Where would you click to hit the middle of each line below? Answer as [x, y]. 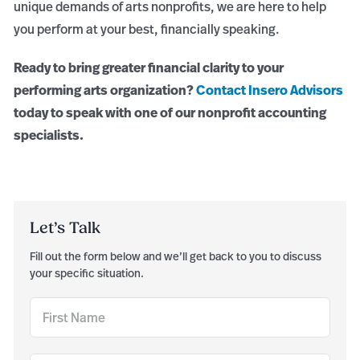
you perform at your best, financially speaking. [147, 29]
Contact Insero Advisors [270, 90]
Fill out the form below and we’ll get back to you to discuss [176, 256]
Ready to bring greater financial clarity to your [149, 67]
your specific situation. [87, 272]
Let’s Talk [65, 228]
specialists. [49, 135]
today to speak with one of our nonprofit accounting [170, 112]
